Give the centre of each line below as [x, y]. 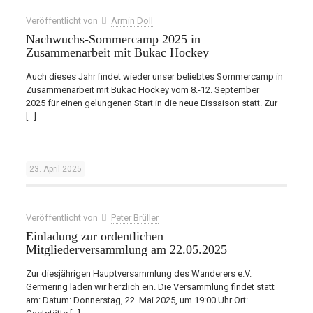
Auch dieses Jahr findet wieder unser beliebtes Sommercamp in [154, 77]
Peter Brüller [134, 218]
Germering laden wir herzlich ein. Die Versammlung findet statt [150, 287]
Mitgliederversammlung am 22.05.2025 [126, 249]
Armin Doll [132, 21]
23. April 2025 [55, 169]
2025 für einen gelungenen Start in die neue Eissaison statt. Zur [151, 103]
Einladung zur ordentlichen [94, 236]
